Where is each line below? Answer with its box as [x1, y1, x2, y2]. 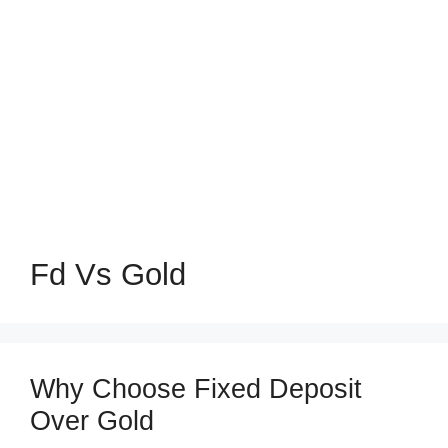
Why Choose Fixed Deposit [30, 374, 362, 404]
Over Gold [30, 406, 154, 436]
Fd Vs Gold [30, 257, 186, 292]
